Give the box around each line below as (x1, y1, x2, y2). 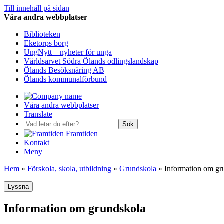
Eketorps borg (24, 39, 68, 47)
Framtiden (66, 129, 98, 138)
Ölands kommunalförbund (24, 75, 107, 83)
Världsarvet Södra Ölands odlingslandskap (24, 57, 158, 65)
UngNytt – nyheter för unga (24, 48, 112, 56)
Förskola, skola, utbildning (27, 164, 111, 173)
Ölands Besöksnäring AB (24, 66, 104, 74)
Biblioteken (24, 30, 60, 38)
